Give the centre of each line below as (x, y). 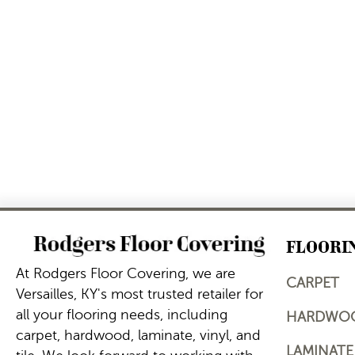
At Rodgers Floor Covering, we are (126, 273)
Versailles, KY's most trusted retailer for (139, 294)
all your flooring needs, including (122, 314)
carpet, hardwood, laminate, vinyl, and (138, 335)
